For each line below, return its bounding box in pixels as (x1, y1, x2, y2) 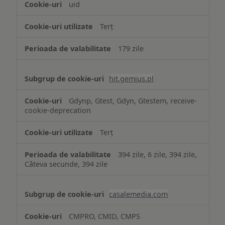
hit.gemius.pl (109, 73, 154, 83)
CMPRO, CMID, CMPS (69, 211, 141, 221)
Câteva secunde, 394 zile (25, 159, 108, 169)
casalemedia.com (109, 189, 168, 199)
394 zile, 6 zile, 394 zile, (118, 149, 197, 159)
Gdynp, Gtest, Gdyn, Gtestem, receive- (69, 95, 197, 105)
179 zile (118, 43, 144, 53)
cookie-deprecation (25, 105, 91, 115)
